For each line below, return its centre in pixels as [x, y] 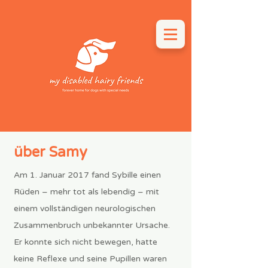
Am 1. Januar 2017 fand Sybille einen [87, 175]
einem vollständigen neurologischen [85, 208]
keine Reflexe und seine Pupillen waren [90, 259]
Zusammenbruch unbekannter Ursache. [92, 225]
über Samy [51, 152]
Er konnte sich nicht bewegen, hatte [86, 242]
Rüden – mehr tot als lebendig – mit [86, 192]
